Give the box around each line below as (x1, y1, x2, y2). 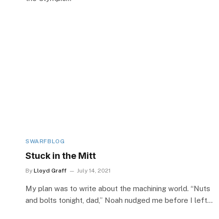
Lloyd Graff (34, 167, 66, 174)
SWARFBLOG (25, 137, 65, 145)
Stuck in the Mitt (25, 150, 96, 161)
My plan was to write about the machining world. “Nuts (25, 184, 210, 193)
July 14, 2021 (77, 167, 110, 174)
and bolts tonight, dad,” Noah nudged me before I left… (25, 196, 213, 204)
